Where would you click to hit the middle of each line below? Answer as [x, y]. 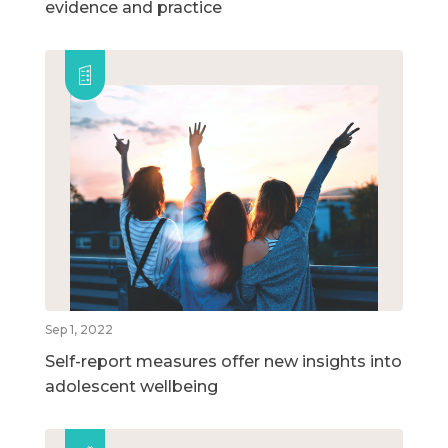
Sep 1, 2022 [79, 330]
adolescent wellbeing [131, 387]
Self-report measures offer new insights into [223, 362]
